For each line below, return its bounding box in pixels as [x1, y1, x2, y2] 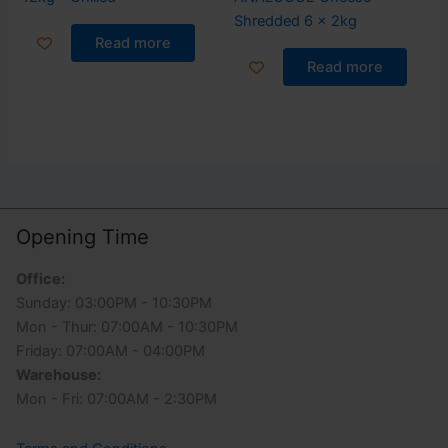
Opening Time [16, 224, 149, 249]
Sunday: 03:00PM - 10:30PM [16, 294, 212, 313]
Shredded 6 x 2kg [234, 12, 357, 31]
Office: [16, 270, 65, 289]
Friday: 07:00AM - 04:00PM [16, 342, 205, 361]
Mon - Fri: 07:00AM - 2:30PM [16, 390, 217, 409]
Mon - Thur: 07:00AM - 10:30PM [16, 318, 238, 337]
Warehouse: [16, 366, 101, 385]
